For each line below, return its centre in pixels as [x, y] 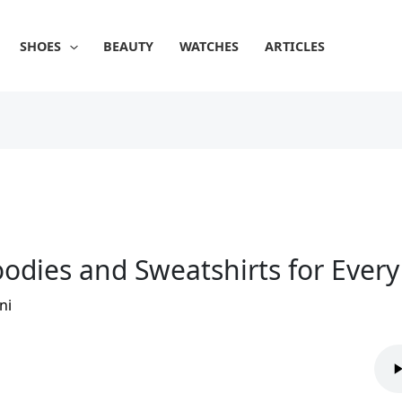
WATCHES [210, 46]
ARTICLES [294, 46]
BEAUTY [129, 46]
